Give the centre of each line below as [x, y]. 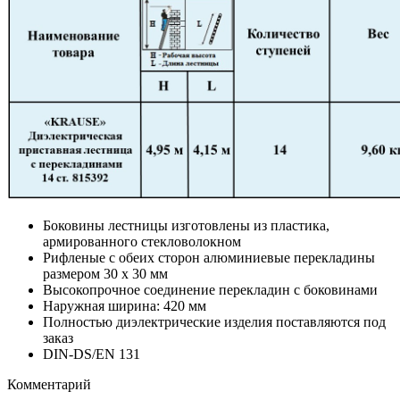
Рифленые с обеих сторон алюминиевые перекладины [209, 257]
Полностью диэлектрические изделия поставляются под [214, 321]
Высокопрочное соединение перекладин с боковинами [210, 289]
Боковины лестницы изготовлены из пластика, [186, 225]
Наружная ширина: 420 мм [125, 305]
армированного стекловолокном [142, 241]
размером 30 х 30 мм [105, 273]
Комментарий [49, 384]
